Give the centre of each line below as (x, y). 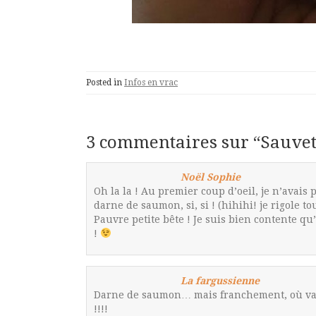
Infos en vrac (151, 83)
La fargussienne (220, 281)
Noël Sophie (211, 177)
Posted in (105, 83)
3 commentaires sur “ (173, 142)
